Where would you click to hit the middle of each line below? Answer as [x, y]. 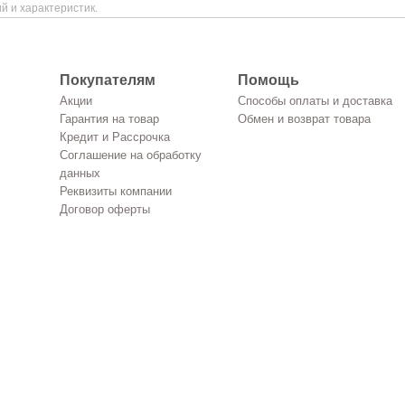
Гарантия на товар [109, 119]
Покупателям [107, 80]
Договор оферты [104, 209]
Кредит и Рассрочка [114, 137]
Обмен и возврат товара [304, 119]
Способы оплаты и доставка [315, 101]
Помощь [268, 80]
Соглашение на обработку [130, 155]
